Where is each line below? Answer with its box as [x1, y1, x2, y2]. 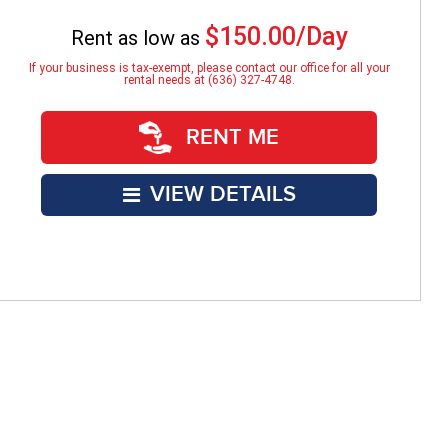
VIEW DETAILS [149, 181, 296, 209]
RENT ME [180, 123, 279, 151]
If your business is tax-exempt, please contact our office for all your [28, 61, 390, 76]
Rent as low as [70, 26, 205, 51]
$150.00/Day [204, 22, 348, 52]
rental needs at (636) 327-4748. [123, 73, 295, 88]
